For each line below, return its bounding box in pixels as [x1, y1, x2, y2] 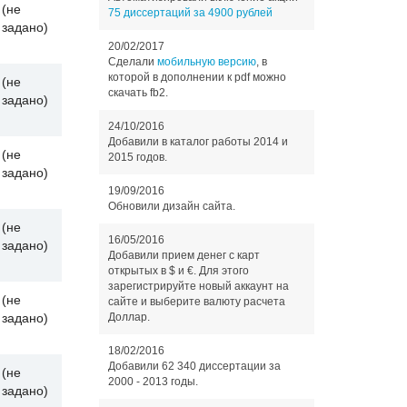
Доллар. [107, 311, 150, 323]
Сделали [107, 55, 157, 68]
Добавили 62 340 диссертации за [107, 360, 281, 372]
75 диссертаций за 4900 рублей [107, 6, 273, 19]
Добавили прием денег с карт [107, 249, 260, 262]
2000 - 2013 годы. [107, 375, 198, 388]
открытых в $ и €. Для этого [107, 264, 249, 277]
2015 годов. [107, 151, 167, 164]
